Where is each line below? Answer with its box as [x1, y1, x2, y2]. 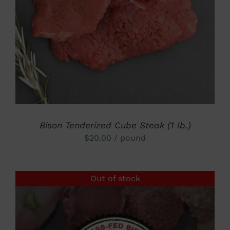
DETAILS [100, 2, 130, 10]
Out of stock [90, 174, 140, 184]
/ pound [114, 132, 146, 143]
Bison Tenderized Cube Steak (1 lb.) [39, 120, 191, 130]
